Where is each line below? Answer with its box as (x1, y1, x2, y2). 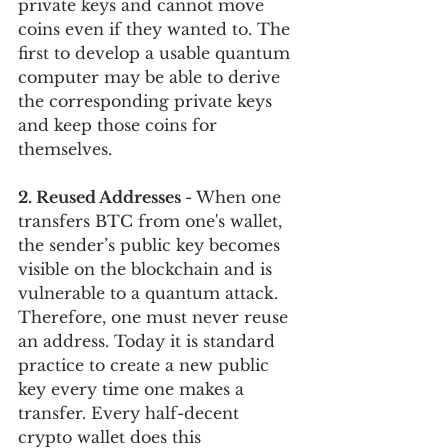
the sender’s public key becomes (18, 234, 285, 255)
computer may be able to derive (18, 66, 285, 87)
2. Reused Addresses (18, 186, 185, 207)
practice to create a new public (18, 354, 274, 375)
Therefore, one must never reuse (18, 306, 293, 327)
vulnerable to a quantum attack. (18, 282, 283, 303)
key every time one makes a (18, 378, 249, 399)
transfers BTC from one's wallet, (18, 210, 287, 231)
